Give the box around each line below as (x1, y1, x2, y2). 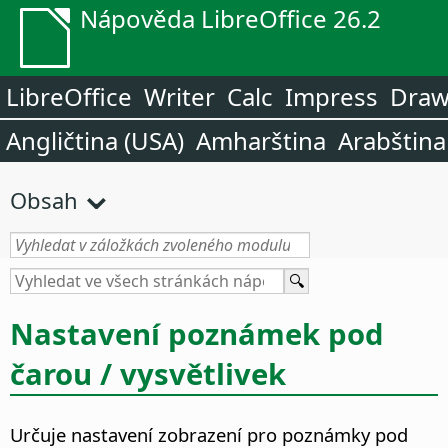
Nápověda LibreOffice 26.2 (80, 2, 381, 35)
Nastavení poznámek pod (10, 313, 384, 354)
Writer (144, 80, 215, 113)
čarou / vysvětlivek (10, 353, 286, 394)
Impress (285, 80, 378, 113)
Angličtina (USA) (6, 124, 184, 157)
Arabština (338, 124, 446, 157)
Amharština (196, 124, 326, 157)
